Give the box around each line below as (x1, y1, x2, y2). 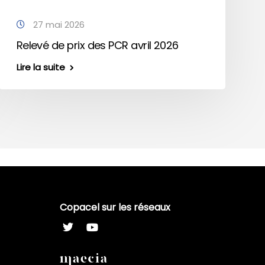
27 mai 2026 (30, 18, 85, 31)
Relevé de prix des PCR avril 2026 (16, 38, 179, 53)
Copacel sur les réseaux (60, 201, 170, 214)
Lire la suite (16, 61, 65, 73)
